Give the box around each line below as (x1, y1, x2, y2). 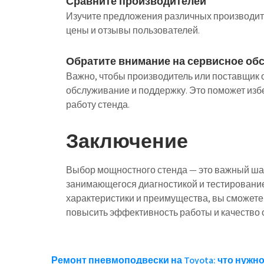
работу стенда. (66, 98, 130, 111)
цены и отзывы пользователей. (66, 24, 200, 37)
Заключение (66, 127, 188, 154)
